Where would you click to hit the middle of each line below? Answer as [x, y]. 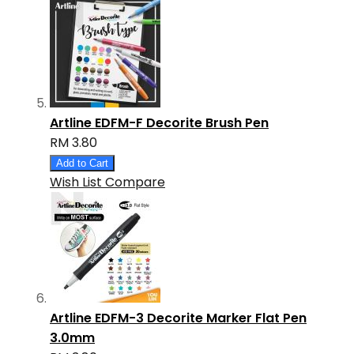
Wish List [76, 183]
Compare [135, 183]
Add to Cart [82, 164]
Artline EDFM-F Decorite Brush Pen [159, 123]
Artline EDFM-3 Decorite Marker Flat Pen [178, 318]
